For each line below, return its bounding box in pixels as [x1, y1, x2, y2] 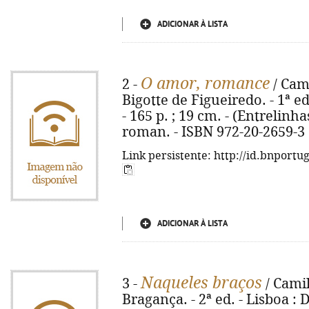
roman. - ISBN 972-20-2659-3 [122, 124, 305, 140]
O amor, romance [141, 74, 270, 92]
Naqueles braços [141, 274, 262, 292]
